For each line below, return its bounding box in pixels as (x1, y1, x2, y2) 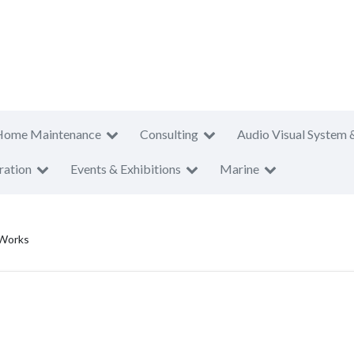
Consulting (140, 126, 198, 141)
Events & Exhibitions (70, 161, 181, 176)
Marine (220, 161, 259, 176)
